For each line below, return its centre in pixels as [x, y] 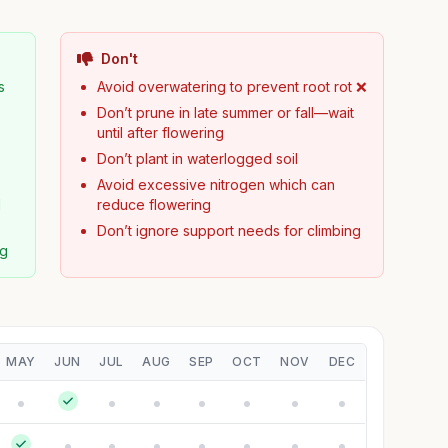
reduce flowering [153, 204]
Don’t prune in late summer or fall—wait [225, 112]
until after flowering [160, 132]
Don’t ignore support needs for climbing [228, 230]
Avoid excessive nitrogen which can [215, 184]
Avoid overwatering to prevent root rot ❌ [231, 86]
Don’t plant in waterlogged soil [197, 158]
